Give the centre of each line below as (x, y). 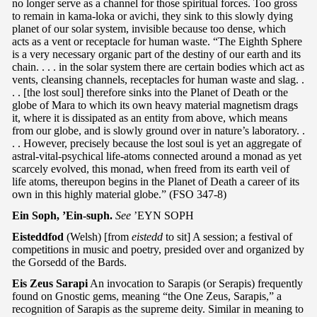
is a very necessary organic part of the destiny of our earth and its (156, 54)
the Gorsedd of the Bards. (69, 262)
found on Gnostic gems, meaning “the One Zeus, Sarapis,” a (147, 296)
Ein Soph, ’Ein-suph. (62, 215)
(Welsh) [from (98, 236)
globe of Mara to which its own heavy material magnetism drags (155, 105)
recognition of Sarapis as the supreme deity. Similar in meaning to (158, 309)
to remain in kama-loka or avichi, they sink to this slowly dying (152, 16)
